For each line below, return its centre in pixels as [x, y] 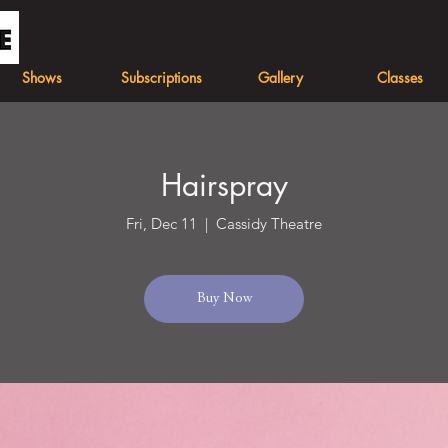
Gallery [280, 77]
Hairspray [224, 185]
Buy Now [224, 299]
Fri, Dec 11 [161, 223]
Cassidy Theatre [269, 223]
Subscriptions [161, 77]
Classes [399, 77]
